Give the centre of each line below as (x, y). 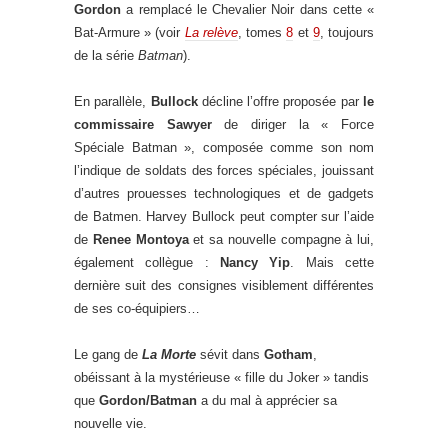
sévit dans (230, 354)
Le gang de (108, 354)
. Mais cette (332, 262)
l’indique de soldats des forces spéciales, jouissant (224, 170)
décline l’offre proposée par (280, 101)
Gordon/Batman (148, 400)
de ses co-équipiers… (137, 308)
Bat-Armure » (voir (129, 32)
